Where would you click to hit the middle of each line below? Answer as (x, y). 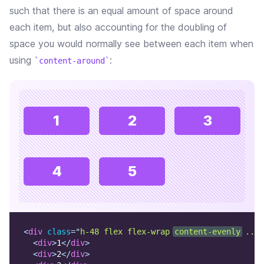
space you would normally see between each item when (131, 44)
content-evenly (207, 232)
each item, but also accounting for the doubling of (118, 27)
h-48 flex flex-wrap (127, 232)
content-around (72, 61)
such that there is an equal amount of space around (121, 11)
